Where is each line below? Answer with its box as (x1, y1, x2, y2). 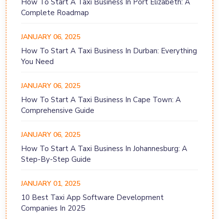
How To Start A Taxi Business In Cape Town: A (21, 95, 181, 105)
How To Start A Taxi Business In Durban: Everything (21, 46, 197, 56)
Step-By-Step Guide (21, 154, 91, 165)
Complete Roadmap (21, 8, 89, 18)
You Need (21, 57, 54, 67)
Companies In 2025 (21, 203, 85, 214)
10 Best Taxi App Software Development (21, 193, 164, 203)
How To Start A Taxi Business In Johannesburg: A (21, 144, 187, 154)
